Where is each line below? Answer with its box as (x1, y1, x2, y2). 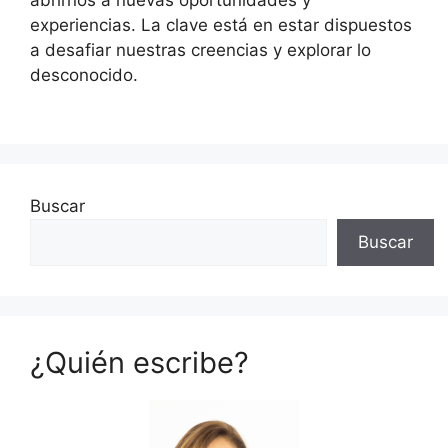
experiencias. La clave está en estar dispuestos (30, 15, 412, 35)
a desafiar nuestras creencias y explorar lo (30, 40, 371, 60)
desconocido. (30, 65, 138, 85)
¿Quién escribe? (30, 344, 249, 380)
